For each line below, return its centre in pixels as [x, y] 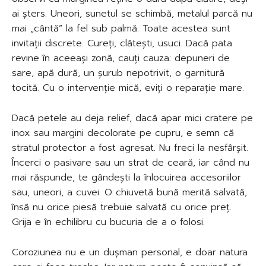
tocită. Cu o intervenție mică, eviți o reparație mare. [128, 88]
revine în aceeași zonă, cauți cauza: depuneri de [121, 58]
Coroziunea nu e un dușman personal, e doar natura [130, 252]
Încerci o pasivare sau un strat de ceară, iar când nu [131, 162]
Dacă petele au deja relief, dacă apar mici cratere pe [132, 118]
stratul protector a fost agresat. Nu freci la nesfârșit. [130, 148]
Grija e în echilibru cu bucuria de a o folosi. [108, 222]
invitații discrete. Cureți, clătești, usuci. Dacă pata [122, 43]
